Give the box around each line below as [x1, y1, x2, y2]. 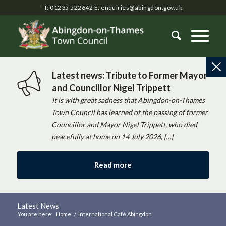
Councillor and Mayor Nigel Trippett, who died [51, 120, 197, 129]
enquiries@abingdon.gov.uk [101, 4, 183, 11]
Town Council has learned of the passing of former [51, 108, 208, 117]
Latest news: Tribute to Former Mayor [52, 70, 208, 81]
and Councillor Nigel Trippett [52, 82, 171, 93]
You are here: [17, 211, 53, 217]
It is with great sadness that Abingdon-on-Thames [52, 96, 205, 104]
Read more [94, 160, 132, 169]
